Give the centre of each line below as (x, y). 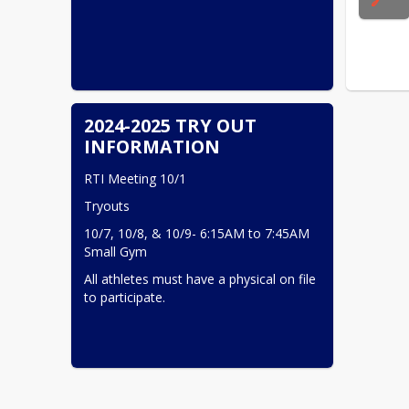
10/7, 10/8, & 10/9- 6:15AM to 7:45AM (197, 233)
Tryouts (107, 205)
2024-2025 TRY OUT (171, 125)
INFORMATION (152, 146)
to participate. (125, 297)
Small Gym (116, 251)
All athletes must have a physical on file (200, 278)
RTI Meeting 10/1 (136, 178)
